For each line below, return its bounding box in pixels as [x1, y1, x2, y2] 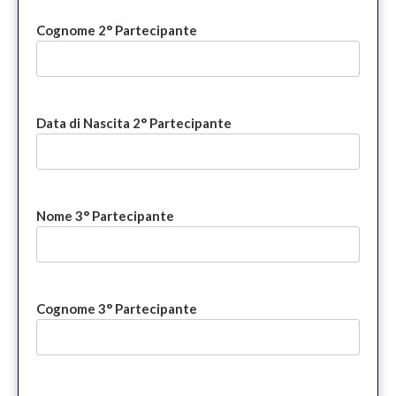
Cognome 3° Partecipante [36, 301, 197, 317]
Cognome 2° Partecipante [36, 22, 197, 39]
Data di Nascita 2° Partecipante [36, 115, 232, 132]
